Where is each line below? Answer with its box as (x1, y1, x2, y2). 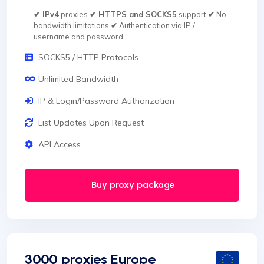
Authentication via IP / (117, 21, 195, 31)
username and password (34, 32, 123, 42)
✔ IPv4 (34, 9, 59, 19)
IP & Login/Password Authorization (38, 95, 174, 107)
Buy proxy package (89, 179, 175, 191)
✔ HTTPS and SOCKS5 (90, 9, 177, 19)
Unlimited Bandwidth (38, 74, 118, 85)
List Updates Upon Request (38, 117, 144, 128)
